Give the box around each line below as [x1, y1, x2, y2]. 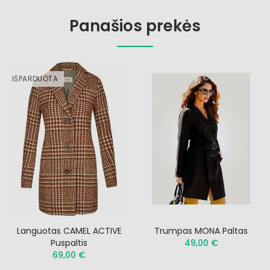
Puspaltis [51, 236, 87, 249]
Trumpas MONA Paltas [154, 224, 248, 237]
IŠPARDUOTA [12, 74, 58, 84]
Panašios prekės [69, 15, 201, 37]
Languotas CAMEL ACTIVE [16, 224, 122, 237]
